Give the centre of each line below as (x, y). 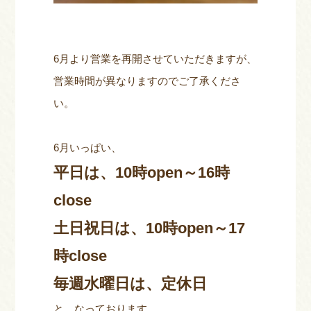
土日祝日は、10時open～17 (150, 228)
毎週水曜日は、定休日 (131, 284)
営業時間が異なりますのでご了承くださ (148, 81)
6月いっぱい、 (88, 148)
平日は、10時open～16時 (142, 173)
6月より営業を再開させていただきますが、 (155, 59)
